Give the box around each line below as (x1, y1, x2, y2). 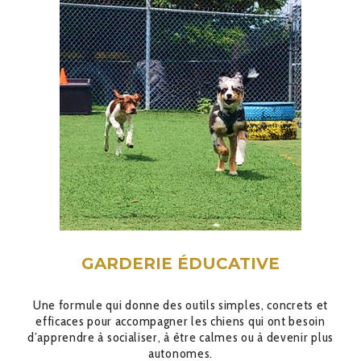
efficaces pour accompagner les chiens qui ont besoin (35, 313, 326, 329)
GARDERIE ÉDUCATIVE (81, 254, 280, 273)
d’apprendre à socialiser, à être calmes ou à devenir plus (27, 330, 334, 345)
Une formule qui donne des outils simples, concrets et (32, 297, 329, 313)
